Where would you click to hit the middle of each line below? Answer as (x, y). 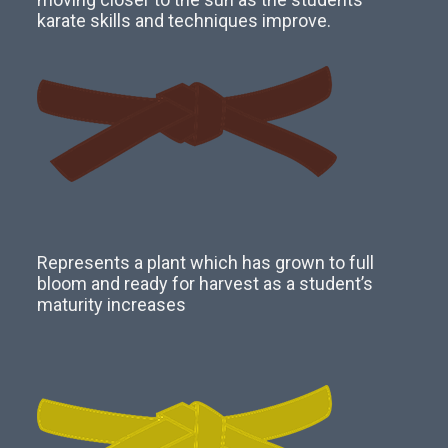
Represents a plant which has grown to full (206, 262)
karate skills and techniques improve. (184, 20)
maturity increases (112, 304)
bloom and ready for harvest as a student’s (205, 283)
